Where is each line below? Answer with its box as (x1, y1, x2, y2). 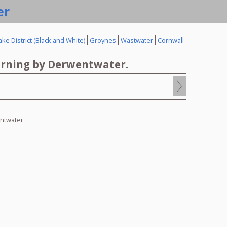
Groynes (90, 35, 117, 45)
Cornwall (158, 35, 184, 45)
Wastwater (121, 35, 154, 45)
